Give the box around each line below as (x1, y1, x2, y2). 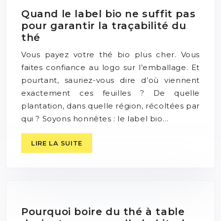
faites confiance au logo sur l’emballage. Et (21, 63, 200, 73)
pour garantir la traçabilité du (21, 20, 186, 32)
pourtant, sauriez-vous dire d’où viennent (21, 75, 200, 85)
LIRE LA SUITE (31, 139, 82, 147)
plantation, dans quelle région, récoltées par (21, 101, 200, 111)
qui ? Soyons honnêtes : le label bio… (21, 114, 169, 124)
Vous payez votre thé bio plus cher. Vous (21, 50, 200, 60)
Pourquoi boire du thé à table (21, 206, 185, 218)
